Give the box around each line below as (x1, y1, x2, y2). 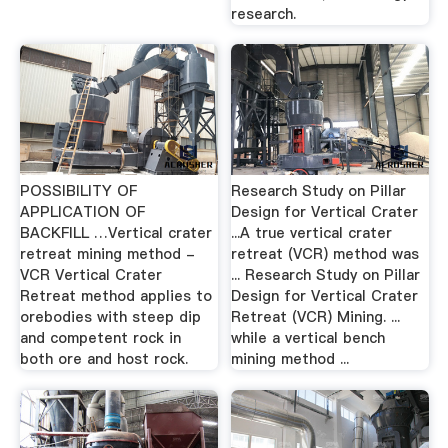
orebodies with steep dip (19, 307, 201, 327)
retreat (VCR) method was (231, 244, 420, 264)
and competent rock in (19, 328, 181, 348)
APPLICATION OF (19, 202, 145, 222)
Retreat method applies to (19, 286, 212, 306)
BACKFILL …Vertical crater (19, 223, 212, 243)
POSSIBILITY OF (19, 181, 137, 201)
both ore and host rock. (19, 349, 188, 369)
